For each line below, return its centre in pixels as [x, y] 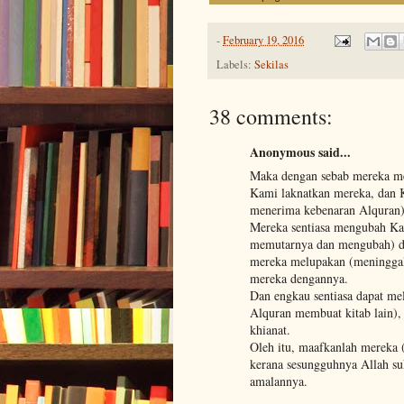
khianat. [270, 329]
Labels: [235, 64]
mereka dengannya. [299, 278]
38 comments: [271, 116]
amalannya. [279, 381]
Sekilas [271, 64]
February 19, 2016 [263, 40]
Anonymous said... [300, 151]
